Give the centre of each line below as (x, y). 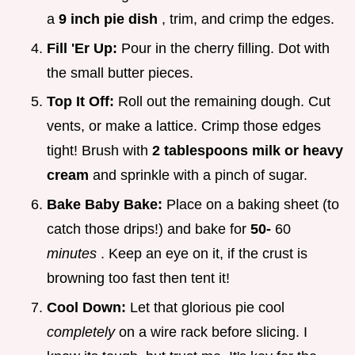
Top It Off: (82, 102)
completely (83, 332)
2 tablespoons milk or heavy (248, 151)
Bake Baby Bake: (107, 204)
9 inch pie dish (110, 19)
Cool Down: (88, 307)
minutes (74, 253)
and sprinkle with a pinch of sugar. (200, 176)
